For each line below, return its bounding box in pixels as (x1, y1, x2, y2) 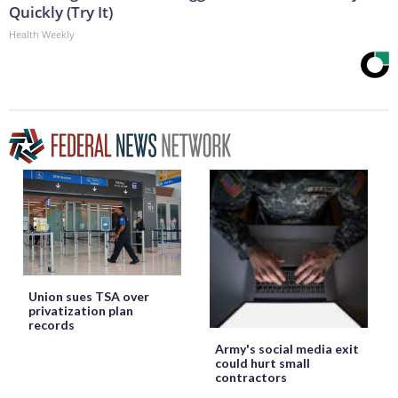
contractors (215, 370, 287, 386)
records (28, 316, 75, 332)
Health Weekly (9, 27, 75, 41)
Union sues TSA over (28, 288, 149, 304)
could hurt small (215, 355, 310, 371)
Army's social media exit (215, 341, 359, 357)
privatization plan (28, 302, 133, 318)
